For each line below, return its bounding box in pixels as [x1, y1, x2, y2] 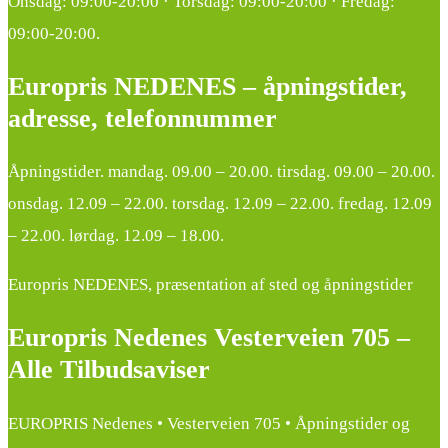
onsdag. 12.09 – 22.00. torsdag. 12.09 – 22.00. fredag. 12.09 [8, 194, 432, 214]
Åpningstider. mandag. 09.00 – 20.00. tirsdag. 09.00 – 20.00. [8, 162, 435, 182]
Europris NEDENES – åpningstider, [8, 72, 407, 102]
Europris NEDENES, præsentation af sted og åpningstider [8, 275, 413, 295]
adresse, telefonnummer [8, 104, 277, 134]
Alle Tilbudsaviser [8, 355, 210, 385]
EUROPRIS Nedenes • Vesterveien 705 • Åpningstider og [8, 413, 410, 433]
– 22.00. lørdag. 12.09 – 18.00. [8, 226, 224, 246]
